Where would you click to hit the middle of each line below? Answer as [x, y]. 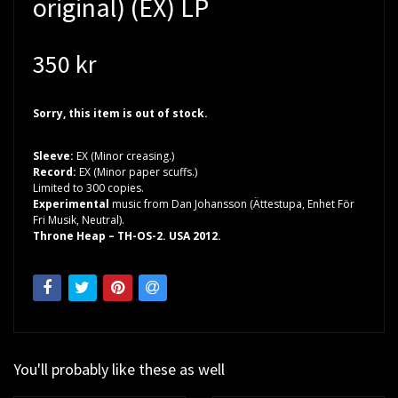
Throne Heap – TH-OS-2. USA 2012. [127, 235]
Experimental [72, 203]
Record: [56, 171]
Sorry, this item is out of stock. [120, 113]
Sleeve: [55, 155]
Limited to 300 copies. [88, 187]
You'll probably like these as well [119, 370]
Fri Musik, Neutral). [79, 219]
